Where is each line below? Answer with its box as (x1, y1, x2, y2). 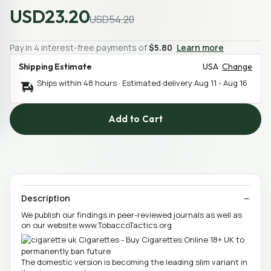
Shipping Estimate (19, 60, 92, 72)
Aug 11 (194, 77, 217, 88)
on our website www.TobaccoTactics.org (21, 219, 172, 230)
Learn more (177, 41, 224, 53)
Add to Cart (108, 113, 163, 125)
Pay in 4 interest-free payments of (10, 41, 149, 53)
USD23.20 (10, 4, 90, 28)
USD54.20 (90, 12, 135, 26)
